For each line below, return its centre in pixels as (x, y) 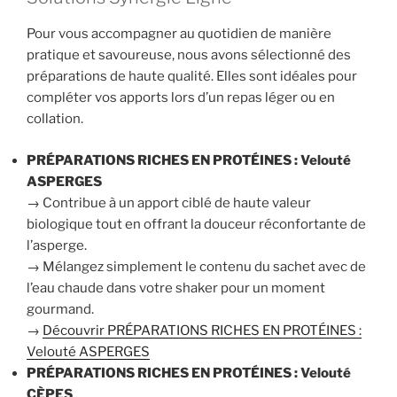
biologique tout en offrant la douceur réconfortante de (196, 224)
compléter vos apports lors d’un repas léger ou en (181, 98)
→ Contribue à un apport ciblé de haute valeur (169, 202)
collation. (55, 119)
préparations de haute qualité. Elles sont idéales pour (192, 77)
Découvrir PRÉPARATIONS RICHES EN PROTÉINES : (202, 330)
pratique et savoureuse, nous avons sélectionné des (189, 55)
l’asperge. (57, 245)
